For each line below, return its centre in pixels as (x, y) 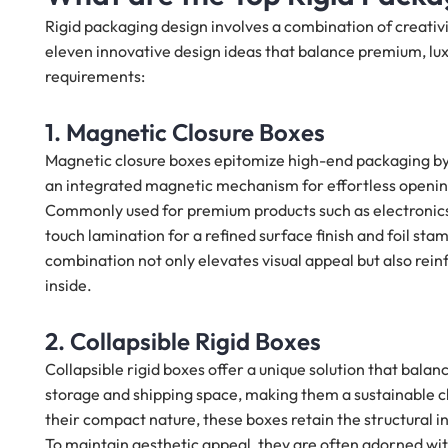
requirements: (95, 76)
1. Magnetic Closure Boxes (185, 132)
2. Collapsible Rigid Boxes (183, 341)
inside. (68, 285)
